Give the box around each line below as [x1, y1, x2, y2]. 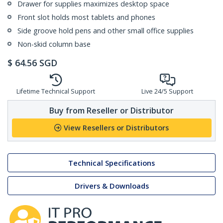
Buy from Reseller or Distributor [49, 105, 174, 116]
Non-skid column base [17, 39, 91, 49]
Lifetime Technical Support [16, 87, 95, 96]
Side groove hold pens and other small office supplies [17, 26, 194, 36]
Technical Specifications [68, 158, 155, 168]
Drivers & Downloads [74, 181, 149, 191]
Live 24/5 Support [141, 87, 193, 96]
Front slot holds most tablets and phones [17, 12, 155, 22]
